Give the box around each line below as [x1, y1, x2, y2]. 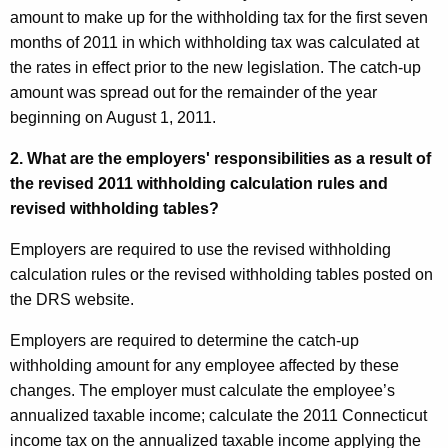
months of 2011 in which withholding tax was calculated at [10, 34, 419, 52]
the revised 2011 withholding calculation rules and [10, 175, 388, 193]
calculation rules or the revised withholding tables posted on [10, 266, 433, 284]
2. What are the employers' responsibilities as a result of [10, 150, 431, 168]
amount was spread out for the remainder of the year [10, 84, 377, 102]
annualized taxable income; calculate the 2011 [10, 407, 342, 425]
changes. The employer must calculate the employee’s [10, 382, 395, 400]
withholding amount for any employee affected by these [10, 357, 399, 375]
